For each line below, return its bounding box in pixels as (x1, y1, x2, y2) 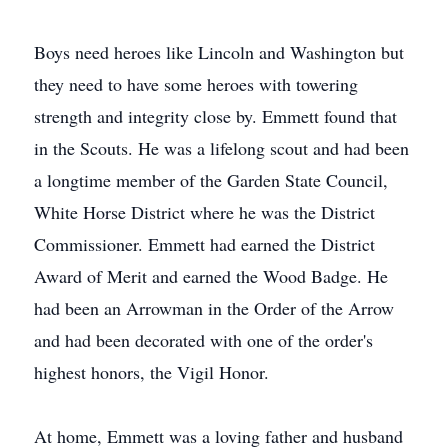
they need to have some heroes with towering (34, 72, 358, 96)
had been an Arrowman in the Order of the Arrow (34, 296, 394, 320)
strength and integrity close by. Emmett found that (34, 104, 397, 128)
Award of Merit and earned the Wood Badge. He (34, 264, 388, 288)
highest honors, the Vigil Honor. (34, 360, 269, 384)
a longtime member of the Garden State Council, (34, 168, 388, 192)
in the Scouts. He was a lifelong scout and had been (34, 136, 409, 160)
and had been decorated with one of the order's (34, 328, 373, 352)
